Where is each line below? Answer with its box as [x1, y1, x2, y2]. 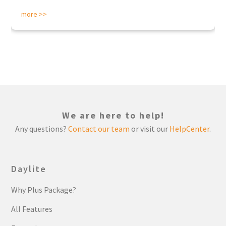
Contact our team [68, 124, 130, 134]
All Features [11, 204, 53, 214]
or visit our [130, 124, 169, 134]
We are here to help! [62, 109, 164, 121]
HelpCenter [169, 124, 209, 134]
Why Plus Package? [11, 185, 77, 195]
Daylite [11, 163, 47, 175]
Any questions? [15, 124, 68, 134]
